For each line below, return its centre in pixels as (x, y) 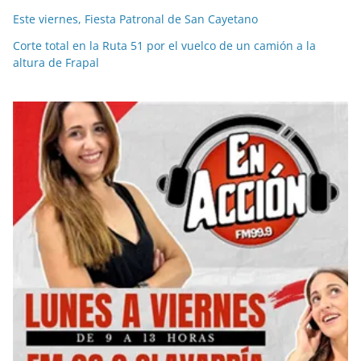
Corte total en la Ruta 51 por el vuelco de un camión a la (164, 46)
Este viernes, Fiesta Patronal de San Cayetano (135, 19)
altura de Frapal (56, 63)
